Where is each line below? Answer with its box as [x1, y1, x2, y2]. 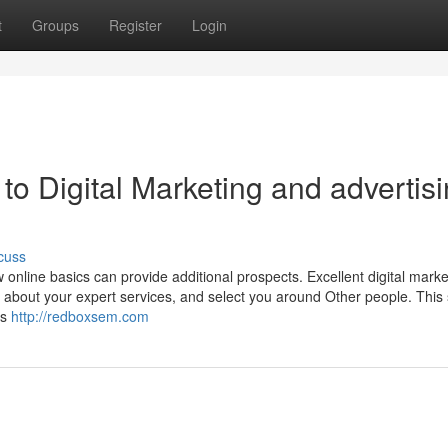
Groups [32, 15, 79, 35]
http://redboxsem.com [11, 306, 149, 326]
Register [109, 15, 162, 35]
